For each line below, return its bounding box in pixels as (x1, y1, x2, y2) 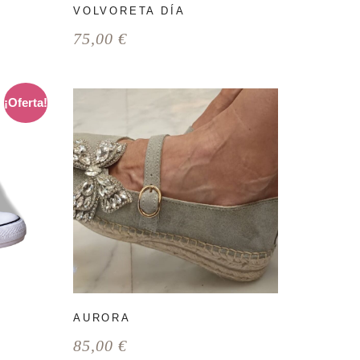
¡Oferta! (3, 95, 47, 109)
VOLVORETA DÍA (73, 5, 186, 18)
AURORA (73, 311, 131, 324)
